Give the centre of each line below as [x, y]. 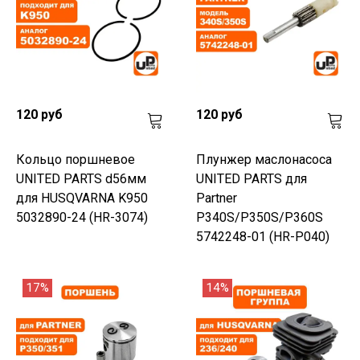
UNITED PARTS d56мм [81, 178]
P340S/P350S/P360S [260, 217]
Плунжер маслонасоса [264, 159]
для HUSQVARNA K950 [82, 198]
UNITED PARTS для [252, 178]
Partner [217, 198]
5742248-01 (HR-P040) [263, 236]
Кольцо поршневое [76, 159]
